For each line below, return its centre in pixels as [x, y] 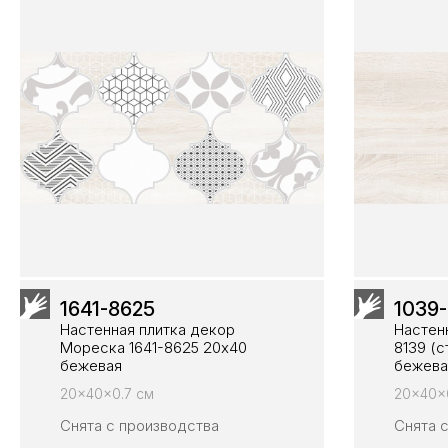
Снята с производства [139, 425]
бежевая [91, 365]
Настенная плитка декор [147, 329]
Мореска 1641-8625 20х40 [153, 347]
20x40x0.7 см [107, 393]
